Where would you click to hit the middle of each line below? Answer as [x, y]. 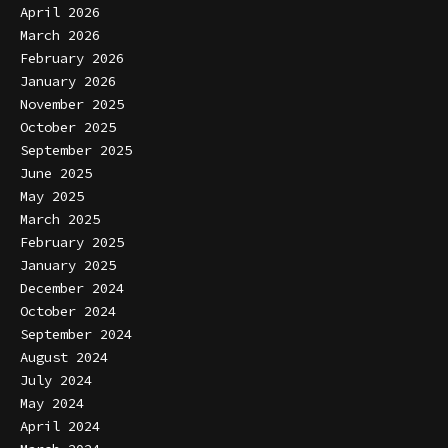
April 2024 [60, 426]
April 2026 [60, 12]
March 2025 [60, 219]
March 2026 [60, 35]
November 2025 [72, 104]
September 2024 [76, 334]
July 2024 [56, 380]
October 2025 [68, 127]
